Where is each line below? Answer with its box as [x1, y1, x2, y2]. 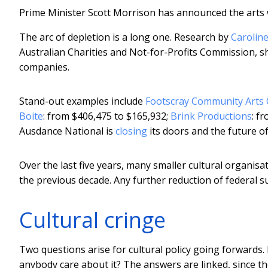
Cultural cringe [19, 205, 166, 234]
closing [115, 124, 147, 138]
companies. [19, 60, 69, 74]
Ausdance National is [19, 124, 115, 138]
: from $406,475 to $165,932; [43, 109, 170, 123]
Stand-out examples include [19, 94, 145, 108]
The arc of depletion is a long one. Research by [19, 30, 231, 44]
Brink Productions [170, 109, 252, 123]
